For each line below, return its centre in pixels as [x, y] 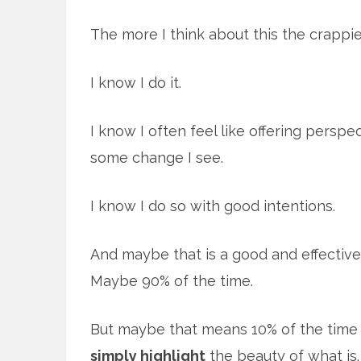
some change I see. [157, 158]
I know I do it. [136, 83]
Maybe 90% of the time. [172, 281]
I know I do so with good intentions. [213, 206]
